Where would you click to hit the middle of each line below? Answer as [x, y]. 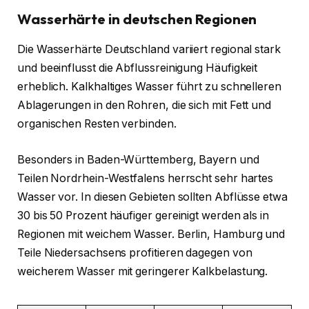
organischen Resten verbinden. [97, 124]
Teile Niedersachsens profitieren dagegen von [135, 252]
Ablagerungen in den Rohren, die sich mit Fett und [144, 106]
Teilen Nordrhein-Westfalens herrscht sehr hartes [146, 178]
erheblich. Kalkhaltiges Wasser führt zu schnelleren [149, 87]
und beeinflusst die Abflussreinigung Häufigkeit [138, 68]
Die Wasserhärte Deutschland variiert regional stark [149, 50]
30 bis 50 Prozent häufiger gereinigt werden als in [143, 215]
